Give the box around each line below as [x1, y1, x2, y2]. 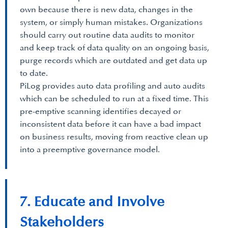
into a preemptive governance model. [20, 145, 160, 155]
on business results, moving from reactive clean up [20, 132, 208, 142]
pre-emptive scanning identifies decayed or [20, 106, 181, 117]
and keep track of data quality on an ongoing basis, [20, 43, 209, 53]
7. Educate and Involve [20, 193, 164, 210]
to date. [20, 68, 48, 78]
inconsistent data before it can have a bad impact [20, 119, 201, 129]
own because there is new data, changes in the [20, 5, 193, 15]
